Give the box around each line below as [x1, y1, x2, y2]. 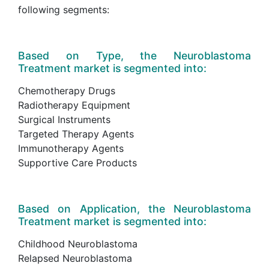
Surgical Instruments [18, 113, 110, 125]
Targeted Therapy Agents [18, 127, 134, 140]
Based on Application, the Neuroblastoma [18, 202, 251, 215]
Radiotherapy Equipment [18, 98, 130, 111]
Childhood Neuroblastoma [18, 237, 138, 250]
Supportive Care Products [18, 156, 137, 169]
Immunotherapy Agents [18, 142, 124, 154]
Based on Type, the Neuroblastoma [18, 49, 251, 62]
